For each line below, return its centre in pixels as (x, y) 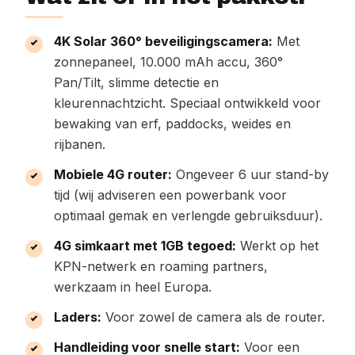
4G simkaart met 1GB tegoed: (145, 246)
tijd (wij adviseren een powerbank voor (170, 195)
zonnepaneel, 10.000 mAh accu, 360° (168, 62)
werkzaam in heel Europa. (133, 287)
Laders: (78, 317)
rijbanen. (80, 144)
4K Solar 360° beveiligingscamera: (163, 41)
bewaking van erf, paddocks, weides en (172, 124)
